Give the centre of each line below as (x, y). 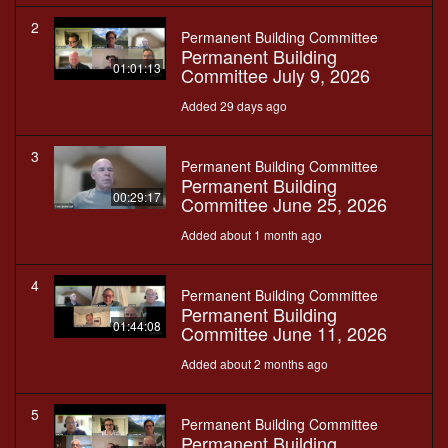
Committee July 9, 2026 (275, 75)
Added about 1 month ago (251, 235)
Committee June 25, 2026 (284, 204)
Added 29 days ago (234, 106)
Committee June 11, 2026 (284, 333)
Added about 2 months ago (254, 364)
